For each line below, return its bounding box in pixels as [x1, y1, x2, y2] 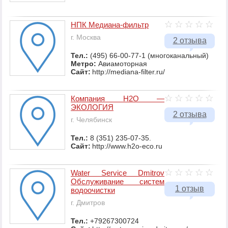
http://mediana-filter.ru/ [92, 68, 165, 76]
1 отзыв [175, 184, 204, 193]
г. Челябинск [71, 116, 112, 124]
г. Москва [71, 33, 101, 42]
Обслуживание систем [71, 177, 164, 186]
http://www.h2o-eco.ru [92, 142, 162, 151]
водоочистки [71, 186, 115, 195]
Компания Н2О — [71, 94, 164, 103]
